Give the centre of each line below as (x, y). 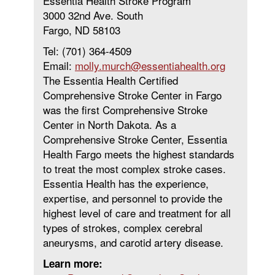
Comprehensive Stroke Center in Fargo (132, 95)
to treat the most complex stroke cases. (134, 168)
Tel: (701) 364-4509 (87, 51)
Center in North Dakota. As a (110, 124)
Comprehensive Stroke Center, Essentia (135, 139)
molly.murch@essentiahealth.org (150, 65)
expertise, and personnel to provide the (133, 198)
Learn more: (73, 263)
